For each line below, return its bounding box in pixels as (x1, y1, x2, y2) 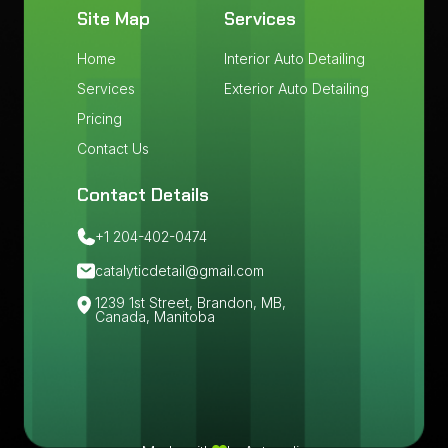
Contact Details (76, 183, 209, 207)
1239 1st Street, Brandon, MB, (94, 294, 286, 311)
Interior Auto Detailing (224, 50, 365, 67)
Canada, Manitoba (94, 308, 215, 325)
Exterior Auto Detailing (224, 80, 369, 97)
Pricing (76, 110, 122, 127)
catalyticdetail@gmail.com (94, 262, 264, 279)
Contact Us (76, 140, 149, 157)
